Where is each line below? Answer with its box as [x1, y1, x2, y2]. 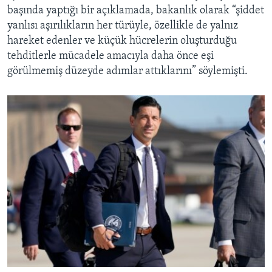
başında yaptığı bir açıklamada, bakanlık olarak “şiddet [7, 5, 264, 17]
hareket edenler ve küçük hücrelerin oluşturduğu [7, 35, 237, 47]
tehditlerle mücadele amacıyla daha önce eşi [7, 50, 214, 63]
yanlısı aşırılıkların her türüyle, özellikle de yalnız [7, 20, 238, 32]
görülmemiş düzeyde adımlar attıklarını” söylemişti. [7, 66, 248, 78]
